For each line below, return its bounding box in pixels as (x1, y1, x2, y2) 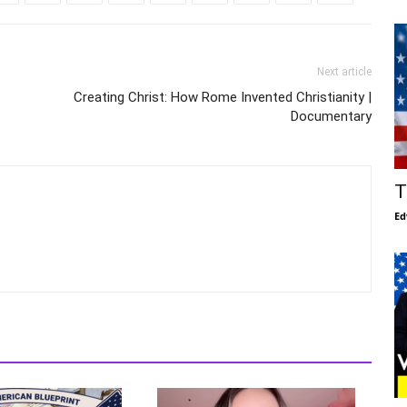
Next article (317, 65, 372, 79)
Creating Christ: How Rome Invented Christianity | (74, 89, 372, 106)
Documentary (291, 108, 372, 125)
